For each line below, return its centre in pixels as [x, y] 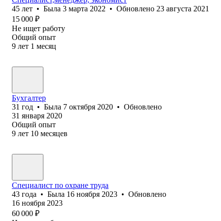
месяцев [54, 133]
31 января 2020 [37, 115]
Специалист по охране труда [60, 185]
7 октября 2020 [88, 107]
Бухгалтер [29, 98]
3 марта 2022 [84, 8]
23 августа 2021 [183, 8]
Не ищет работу [38, 28]
